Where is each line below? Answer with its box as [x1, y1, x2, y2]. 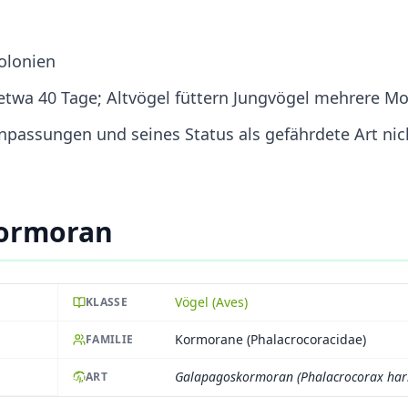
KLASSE [86, 293, 127, 310]
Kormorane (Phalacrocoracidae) [175, 330, 366, 348]
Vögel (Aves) [175, 292, 248, 311]
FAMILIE [86, 331, 134, 347]
